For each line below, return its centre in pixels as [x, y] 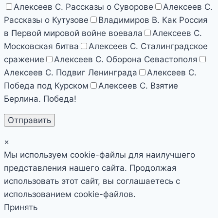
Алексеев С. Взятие [138, 86]
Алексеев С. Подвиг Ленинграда [71, 73]
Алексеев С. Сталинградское [148, 46]
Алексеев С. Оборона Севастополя [126, 60]
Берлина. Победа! [40, 99]
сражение [24, 60]
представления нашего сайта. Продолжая [90, 168]
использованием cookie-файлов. [70, 194]
